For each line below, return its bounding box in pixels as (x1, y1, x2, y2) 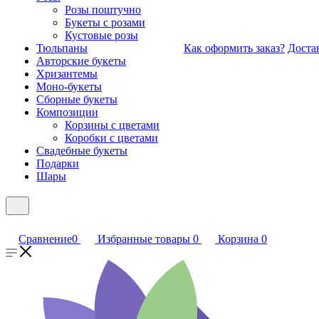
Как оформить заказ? (184, 42, 285, 54)
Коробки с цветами (65, 132, 158, 144)
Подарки (36, 157, 79, 169)
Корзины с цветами (65, 119, 159, 131)
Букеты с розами (65, 16, 145, 28)
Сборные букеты (36, 93, 117, 105)
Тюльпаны (36, 42, 88, 54)
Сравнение (19, 233, 72, 245)
